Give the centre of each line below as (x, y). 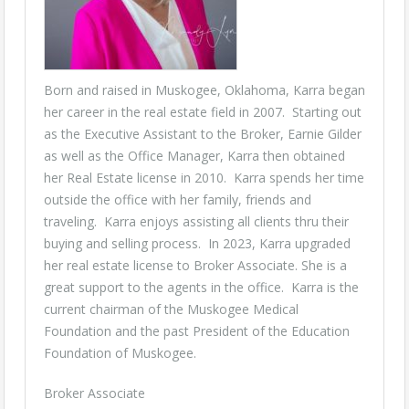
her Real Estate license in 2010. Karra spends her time (204, 178)
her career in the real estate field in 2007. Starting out (203, 112)
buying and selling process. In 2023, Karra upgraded (197, 243)
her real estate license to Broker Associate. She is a (195, 265)
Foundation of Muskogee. (120, 353)
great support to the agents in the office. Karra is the (201, 287)
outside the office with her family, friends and (178, 199)
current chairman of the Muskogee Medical (171, 309)
